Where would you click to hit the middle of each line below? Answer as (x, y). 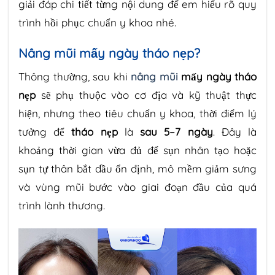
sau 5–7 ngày (176, 132)
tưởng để (45, 132)
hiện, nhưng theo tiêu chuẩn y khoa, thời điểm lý (137, 114)
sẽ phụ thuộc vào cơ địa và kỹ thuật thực (146, 95)
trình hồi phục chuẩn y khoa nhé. (97, 23)
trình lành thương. (62, 206)
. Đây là (235, 132)
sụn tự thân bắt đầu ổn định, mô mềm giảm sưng (137, 169)
